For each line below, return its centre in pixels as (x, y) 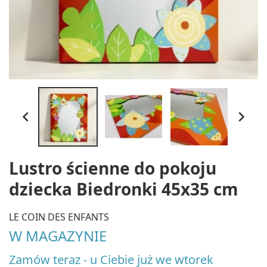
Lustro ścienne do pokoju (113, 168)
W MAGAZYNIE (58, 235)
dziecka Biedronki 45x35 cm (124, 189)
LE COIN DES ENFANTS (59, 217)
